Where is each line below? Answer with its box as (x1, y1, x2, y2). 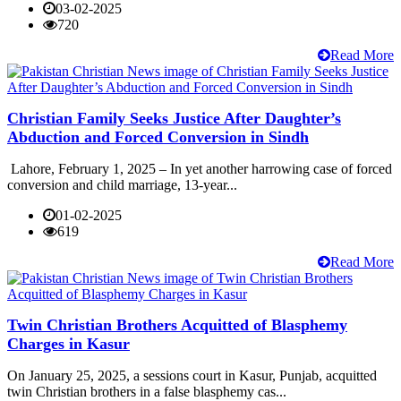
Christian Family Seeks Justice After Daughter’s (7, 109, 341, 128)
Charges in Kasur (7, 335, 130, 354)
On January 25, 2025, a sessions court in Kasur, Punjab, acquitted (7, 368, 377, 384)
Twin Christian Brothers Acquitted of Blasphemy (7, 316, 347, 335)
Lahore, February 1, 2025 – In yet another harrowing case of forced (7, 161, 392, 177)
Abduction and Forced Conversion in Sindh (7, 128, 309, 147)
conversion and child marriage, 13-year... (7, 177, 237, 193)
